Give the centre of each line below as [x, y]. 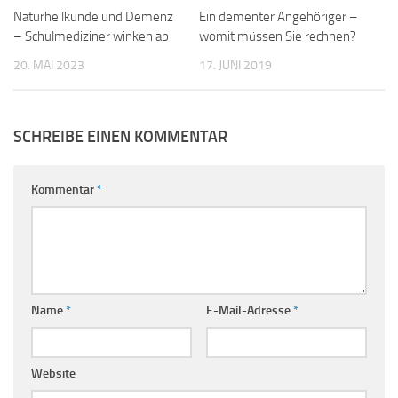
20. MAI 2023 [49, 66]
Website [53, 374]
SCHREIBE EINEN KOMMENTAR [120, 137]
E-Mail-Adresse [249, 311]
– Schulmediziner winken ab [91, 37]
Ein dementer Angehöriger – [279, 17]
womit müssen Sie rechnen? [278, 37]
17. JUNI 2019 [235, 66]
